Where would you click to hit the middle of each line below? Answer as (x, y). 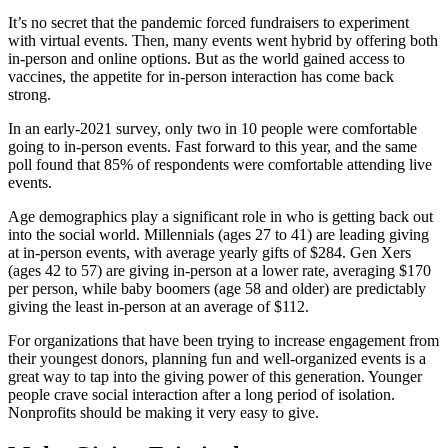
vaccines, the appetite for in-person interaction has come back (201, 77)
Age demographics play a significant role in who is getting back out (220, 217)
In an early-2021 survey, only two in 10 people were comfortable (212, 129)
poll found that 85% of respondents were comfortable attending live (220, 165)
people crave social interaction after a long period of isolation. (201, 395)
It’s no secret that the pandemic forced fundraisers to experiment (208, 23)
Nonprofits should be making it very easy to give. (163, 413)
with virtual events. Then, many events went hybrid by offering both (223, 41)
